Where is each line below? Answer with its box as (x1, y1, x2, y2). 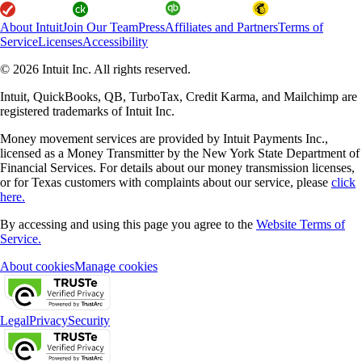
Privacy (29, 313, 68, 327)
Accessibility (82, 34, 148, 48)
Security (68, 313, 110, 327)
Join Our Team (62, 19, 138, 34)
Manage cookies (74, 259, 158, 273)
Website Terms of (256, 217, 345, 231)
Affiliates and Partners (165, 19, 278, 34)
